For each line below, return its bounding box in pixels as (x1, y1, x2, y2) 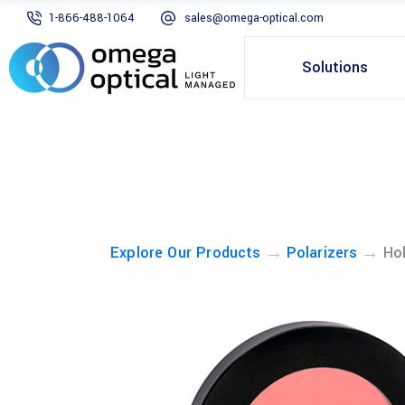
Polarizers (286, 242, 358, 263)
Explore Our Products (110, 242, 261, 263)
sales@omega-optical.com (184, 10, 324, 26)
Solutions (302, 57, 368, 78)
